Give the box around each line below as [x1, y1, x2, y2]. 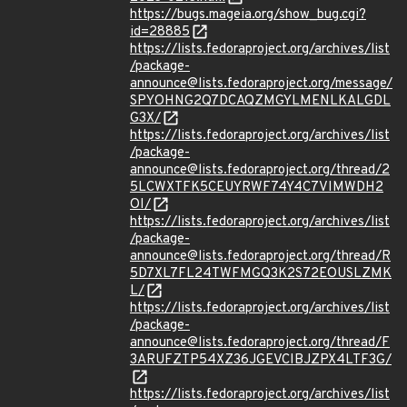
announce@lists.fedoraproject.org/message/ [130, 75, 392, 93]
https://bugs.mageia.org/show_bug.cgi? [130, 6, 366, 24]
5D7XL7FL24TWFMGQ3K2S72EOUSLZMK [130, 265, 392, 283]
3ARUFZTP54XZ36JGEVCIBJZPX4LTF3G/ [130, 352, 392, 369]
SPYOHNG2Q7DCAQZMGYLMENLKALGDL [130, 93, 391, 110]
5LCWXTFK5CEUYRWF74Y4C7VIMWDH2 [130, 179, 383, 196]
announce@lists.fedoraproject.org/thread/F [130, 334, 390, 352]
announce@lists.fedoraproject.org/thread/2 [130, 162, 390, 179]
